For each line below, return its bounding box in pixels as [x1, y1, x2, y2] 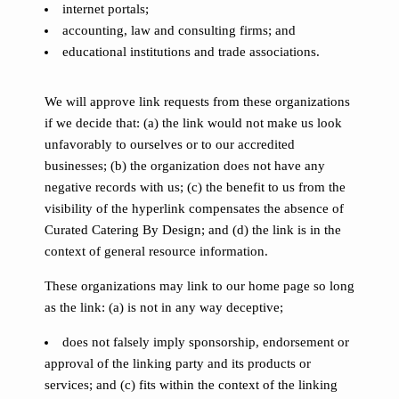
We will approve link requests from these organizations [45, 94, 350, 109]
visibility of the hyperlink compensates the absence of [45, 201, 344, 216]
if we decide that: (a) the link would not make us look [45, 116, 342, 130]
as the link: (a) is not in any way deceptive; [45, 300, 283, 314]
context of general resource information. [45, 244, 268, 258]
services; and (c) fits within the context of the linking [45, 378, 338, 392]
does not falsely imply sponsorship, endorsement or [62, 335, 349, 349]
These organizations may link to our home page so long [45, 279, 354, 293]
